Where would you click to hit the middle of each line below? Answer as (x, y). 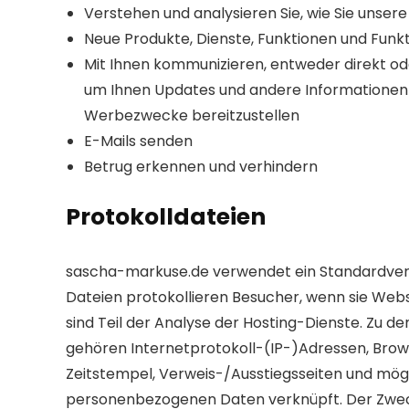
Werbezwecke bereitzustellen (192, 115)
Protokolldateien (166, 217)
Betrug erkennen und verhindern (201, 167)
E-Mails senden (138, 141)
